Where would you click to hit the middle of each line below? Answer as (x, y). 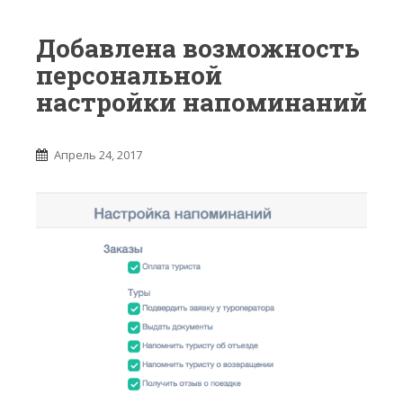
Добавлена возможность (198, 49)
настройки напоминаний (201, 103)
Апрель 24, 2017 (98, 155)
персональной (129, 76)
